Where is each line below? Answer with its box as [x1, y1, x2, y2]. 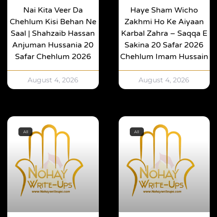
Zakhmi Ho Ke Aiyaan [124, 17, 204, 27]
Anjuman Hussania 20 [12, 40, 94, 50]
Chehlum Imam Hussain [120, 52, 208, 62]
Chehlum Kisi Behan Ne [9, 17, 96, 27]
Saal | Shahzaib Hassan [11, 29, 95, 39]
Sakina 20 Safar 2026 [124, 40, 204, 50]
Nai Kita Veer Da [23, 5, 83, 15]
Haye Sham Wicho [130, 5, 198, 15]
